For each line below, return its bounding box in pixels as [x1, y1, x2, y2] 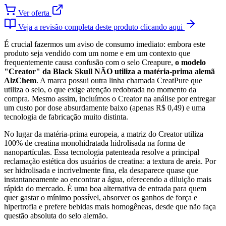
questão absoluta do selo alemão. [4, 211, 108, 220]
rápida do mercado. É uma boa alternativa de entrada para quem [4, 184, 206, 193]
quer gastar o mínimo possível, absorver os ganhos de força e [4, 193, 197, 202]
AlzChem [4, 76, 36, 85]
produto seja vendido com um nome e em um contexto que [4, 49, 190, 58]
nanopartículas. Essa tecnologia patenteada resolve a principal [4, 148, 199, 157]
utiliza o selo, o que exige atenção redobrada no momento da [4, 85, 196, 94]
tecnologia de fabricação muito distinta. [4, 112, 128, 122]
